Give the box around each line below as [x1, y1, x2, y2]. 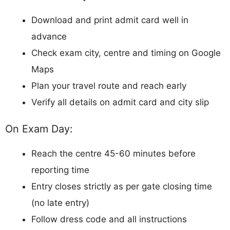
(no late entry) [31, 198, 89, 208]
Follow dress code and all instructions [31, 214, 187, 225]
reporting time [31, 165, 89, 176]
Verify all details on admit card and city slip [31, 97, 209, 107]
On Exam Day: [5, 123, 72, 136]
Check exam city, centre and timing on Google [31, 47, 221, 58]
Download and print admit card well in [31, 14, 188, 25]
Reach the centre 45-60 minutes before [31, 148, 196, 159]
